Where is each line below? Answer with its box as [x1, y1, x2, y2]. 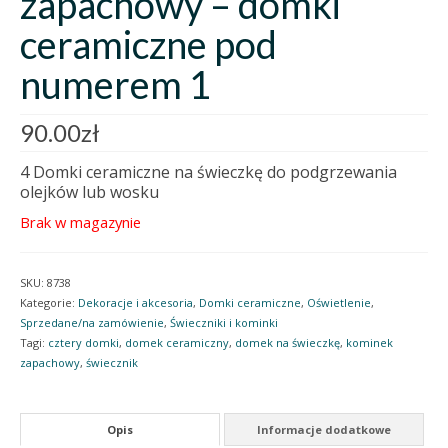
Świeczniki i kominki [170, 315, 278, 331]
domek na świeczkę [235, 335, 340, 351]
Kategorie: [20, 295, 78, 311]
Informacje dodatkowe [256, 421, 391, 437]
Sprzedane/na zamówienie [20, 315, 164, 331]
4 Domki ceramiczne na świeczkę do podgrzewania [20, 161, 397, 184]
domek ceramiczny [125, 335, 229, 351]
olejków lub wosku [20, 181, 159, 204]
